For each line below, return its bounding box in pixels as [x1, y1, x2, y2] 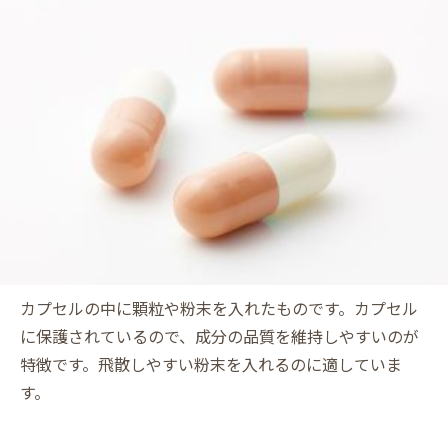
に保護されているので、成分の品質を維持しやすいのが [20, 323, 419, 348]
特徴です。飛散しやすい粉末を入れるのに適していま [20, 351, 402, 376]
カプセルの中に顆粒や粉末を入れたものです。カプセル [20, 295, 418, 320]
